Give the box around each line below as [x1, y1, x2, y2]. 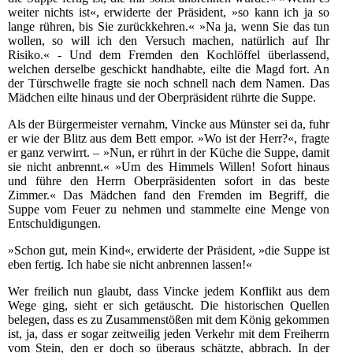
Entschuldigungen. [8, 217, 101, 231]
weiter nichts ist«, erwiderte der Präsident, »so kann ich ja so [8, 6, 329, 20]
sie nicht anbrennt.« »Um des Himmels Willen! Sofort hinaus [8, 160, 329, 174]
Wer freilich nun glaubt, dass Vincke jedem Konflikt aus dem [8, 284, 329, 299]
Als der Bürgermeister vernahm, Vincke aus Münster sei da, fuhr [8, 117, 329, 132]
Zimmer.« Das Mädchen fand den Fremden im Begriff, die [8, 188, 329, 203]
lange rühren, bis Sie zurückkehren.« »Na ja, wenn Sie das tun [8, 20, 329, 34]
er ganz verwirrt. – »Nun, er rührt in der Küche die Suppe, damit [8, 146, 329, 160]
